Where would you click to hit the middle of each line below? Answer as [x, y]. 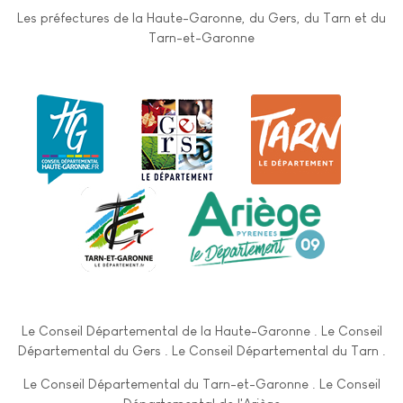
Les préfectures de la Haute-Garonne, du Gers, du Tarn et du [201, 17]
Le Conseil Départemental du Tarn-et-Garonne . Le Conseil [201, 383]
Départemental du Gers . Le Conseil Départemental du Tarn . [201, 350]
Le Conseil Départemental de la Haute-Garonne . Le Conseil [201, 330]
